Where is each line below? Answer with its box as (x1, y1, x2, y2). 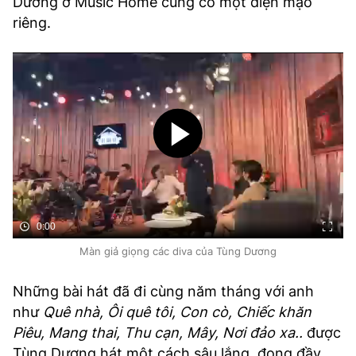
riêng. (13, 14, 55, 31)
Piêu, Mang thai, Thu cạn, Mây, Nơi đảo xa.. (13, 324, 307, 341)
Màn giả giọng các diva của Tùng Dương (79, 245, 277, 257)
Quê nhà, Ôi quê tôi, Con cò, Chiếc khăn (43, 304, 311, 320)
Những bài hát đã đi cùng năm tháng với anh (13, 283, 314, 300)
